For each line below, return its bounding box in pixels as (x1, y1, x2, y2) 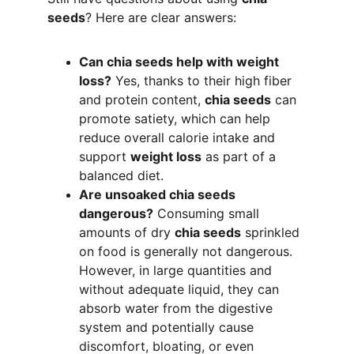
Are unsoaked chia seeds (79, 186, 239, 202)
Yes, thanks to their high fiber (111, 73, 296, 88)
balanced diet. (79, 168, 164, 183)
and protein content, (79, 92, 205, 107)
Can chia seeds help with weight (79, 54, 282, 70)
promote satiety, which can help (79, 111, 274, 126)
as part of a (201, 149, 280, 164)
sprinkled (241, 224, 303, 240)
